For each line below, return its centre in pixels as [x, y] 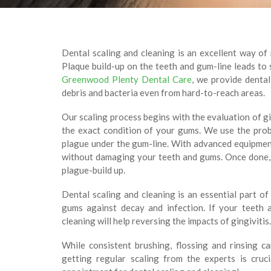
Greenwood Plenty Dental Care [127, 79]
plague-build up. [93, 170]
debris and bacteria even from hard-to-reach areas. [163, 92]
